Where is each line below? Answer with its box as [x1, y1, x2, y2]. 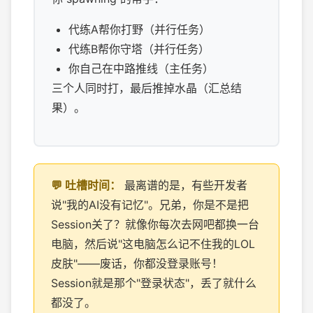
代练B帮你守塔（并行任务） [68, 42, 210, 56]
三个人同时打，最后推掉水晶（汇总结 [52, 81, 242, 95]
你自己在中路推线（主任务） [68, 61, 214, 75]
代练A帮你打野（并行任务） [68, 22, 210, 36]
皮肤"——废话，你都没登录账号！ [51, 256, 223, 270]
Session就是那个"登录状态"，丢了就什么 [51, 276, 256, 290]
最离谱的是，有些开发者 [121, 178, 247, 192]
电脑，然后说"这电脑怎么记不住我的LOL [51, 237, 255, 251]
